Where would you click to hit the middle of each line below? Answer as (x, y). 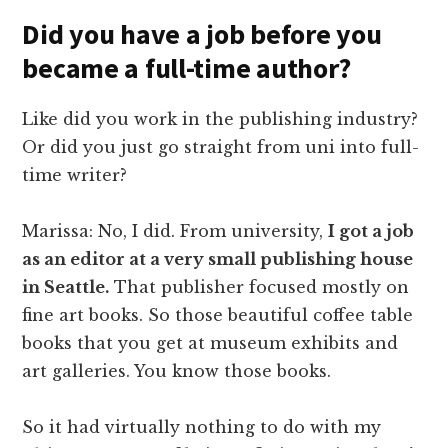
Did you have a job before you (202, 34)
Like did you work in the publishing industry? (220, 119)
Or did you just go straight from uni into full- (221, 147)
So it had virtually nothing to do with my (202, 427)
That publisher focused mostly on (259, 287)
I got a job (371, 231)
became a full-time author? (187, 68)
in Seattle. (66, 287)
